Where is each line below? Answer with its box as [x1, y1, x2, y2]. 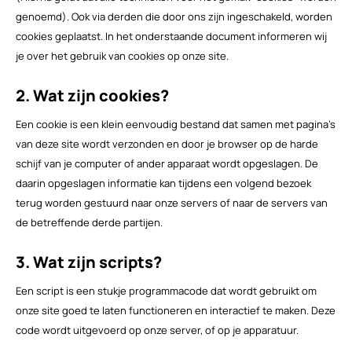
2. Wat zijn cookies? [15, 85, 169, 107]
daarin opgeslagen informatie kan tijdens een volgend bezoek [15, 176, 311, 191]
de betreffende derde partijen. [15, 215, 163, 230]
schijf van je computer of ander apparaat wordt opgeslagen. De [15, 156, 318, 171]
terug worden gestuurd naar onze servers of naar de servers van [15, 196, 328, 211]
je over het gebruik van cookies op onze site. [15, 49, 229, 64]
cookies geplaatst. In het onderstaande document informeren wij [15, 29, 327, 44]
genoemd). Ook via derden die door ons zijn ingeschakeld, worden [15, 9, 332, 24]
